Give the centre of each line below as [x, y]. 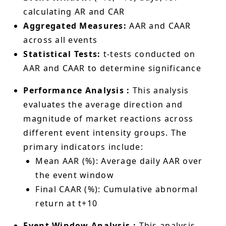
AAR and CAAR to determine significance [112, 68]
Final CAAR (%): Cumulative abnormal [117, 189]
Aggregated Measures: [75, 25]
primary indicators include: [85, 147]
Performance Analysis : [78, 90]
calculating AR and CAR [74, 11]
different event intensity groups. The [105, 132]
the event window [75, 175]
